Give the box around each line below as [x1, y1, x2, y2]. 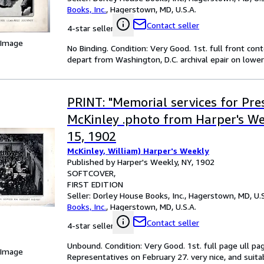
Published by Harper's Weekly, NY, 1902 [67, 157, 214, 167]
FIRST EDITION [67, 179, 123, 189]
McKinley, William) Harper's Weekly [67, 146, 209, 156]
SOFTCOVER [67, 168, 114, 178]
